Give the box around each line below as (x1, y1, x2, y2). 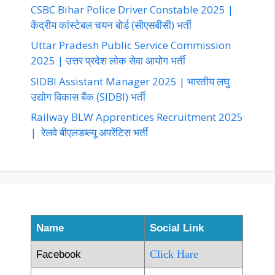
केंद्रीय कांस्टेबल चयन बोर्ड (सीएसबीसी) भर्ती (31, 17, 192, 32)
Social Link (150, 222, 204, 234)
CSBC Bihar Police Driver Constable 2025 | (31, 2, 233, 17)
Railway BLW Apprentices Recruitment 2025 (31, 110, 243, 125)
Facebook (36, 249, 81, 261)
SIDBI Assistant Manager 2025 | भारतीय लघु (31, 74, 230, 88)
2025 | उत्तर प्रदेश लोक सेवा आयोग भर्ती (31, 53, 185, 68)
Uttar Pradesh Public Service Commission (31, 38, 231, 53)
